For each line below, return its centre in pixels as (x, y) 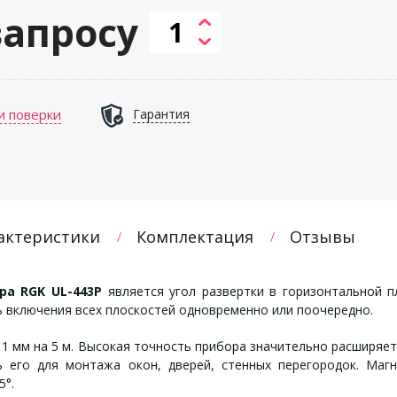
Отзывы (323, 237)
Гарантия (161, 114)
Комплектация (195, 237)
